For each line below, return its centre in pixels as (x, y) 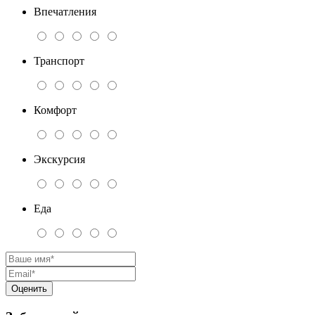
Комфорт (55, 110)
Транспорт (59, 61)
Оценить (29, 289)
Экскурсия (59, 160)
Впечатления (65, 12)
